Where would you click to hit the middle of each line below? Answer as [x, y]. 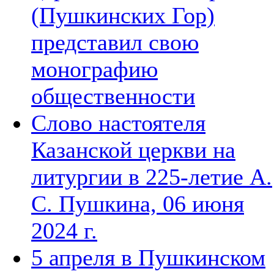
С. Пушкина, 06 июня [138, 203]
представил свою [115, 42]
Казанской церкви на [133, 150]
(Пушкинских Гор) [123, 15]
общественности [113, 96]
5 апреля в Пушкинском [148, 257]
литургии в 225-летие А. [152, 176]
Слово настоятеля [118, 123]
